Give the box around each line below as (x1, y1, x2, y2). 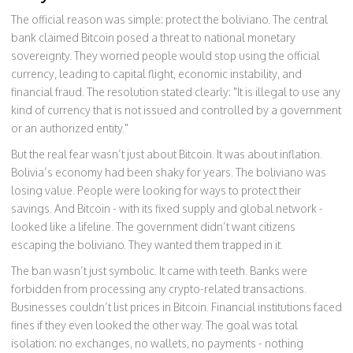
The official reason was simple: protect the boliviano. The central (11, 13, 328, 26)
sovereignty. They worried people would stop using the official (11, 49, 320, 62)
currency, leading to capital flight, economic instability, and (11, 67, 302, 80)
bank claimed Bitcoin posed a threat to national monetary (11, 31, 295, 44)
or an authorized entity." (11, 121, 128, 135)
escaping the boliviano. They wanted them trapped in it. (11, 238, 283, 251)
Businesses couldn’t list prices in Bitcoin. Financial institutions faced (11, 300, 342, 314)
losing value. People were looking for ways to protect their (11, 184, 301, 197)
